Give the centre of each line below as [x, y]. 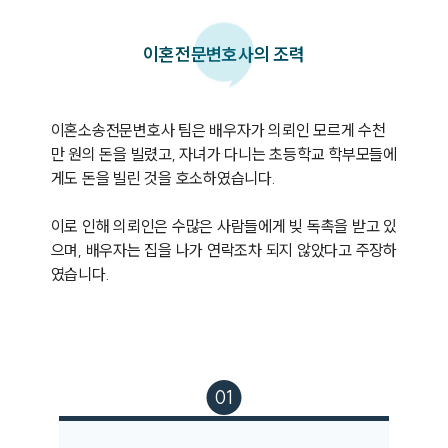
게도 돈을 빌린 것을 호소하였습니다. [165, 178]
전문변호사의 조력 [239, 54]
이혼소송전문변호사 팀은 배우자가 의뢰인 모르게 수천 [218, 130]
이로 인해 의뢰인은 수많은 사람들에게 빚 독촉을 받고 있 [223, 226]
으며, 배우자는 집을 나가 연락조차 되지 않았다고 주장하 [223, 250]
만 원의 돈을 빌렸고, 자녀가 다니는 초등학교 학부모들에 [223, 154]
